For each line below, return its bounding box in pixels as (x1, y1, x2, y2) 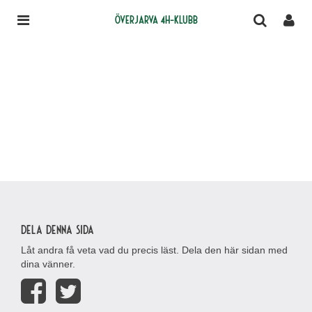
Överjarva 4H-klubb (114, 12, 198, 26)
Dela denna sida (21, 221, 94, 237)
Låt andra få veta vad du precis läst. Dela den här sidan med (21, 244, 288, 256)
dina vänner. (21, 258, 75, 270)
